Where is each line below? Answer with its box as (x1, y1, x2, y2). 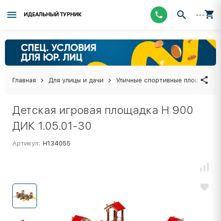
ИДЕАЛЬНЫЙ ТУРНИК (24, 11, 81, 18)
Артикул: (12, 139, 40, 147)
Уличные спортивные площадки (116, 76, 215, 84)
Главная (12, 76, 36, 84)
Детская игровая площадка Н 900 (12, 103, 193, 116)
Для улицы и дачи (48, 76, 104, 84)
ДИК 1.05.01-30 (12, 119, 92, 132)
